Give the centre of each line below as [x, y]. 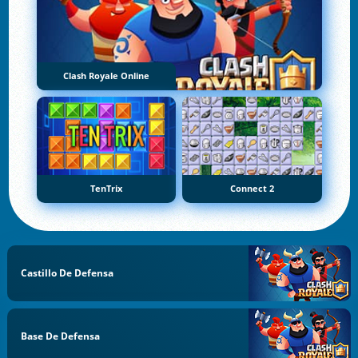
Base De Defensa [61, 336]
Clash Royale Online [106, 76]
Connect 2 [252, 189]
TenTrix [106, 189]
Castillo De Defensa [68, 272]
